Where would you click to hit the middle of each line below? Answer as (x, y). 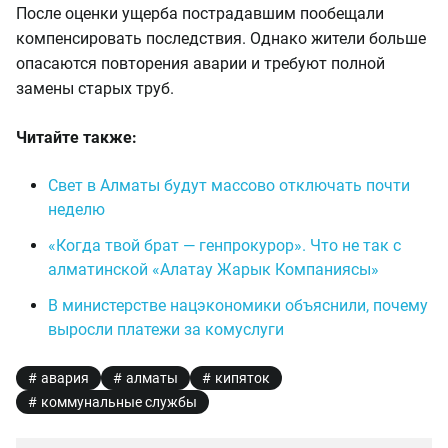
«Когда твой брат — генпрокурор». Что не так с (224, 245)
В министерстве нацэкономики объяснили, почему (238, 305)
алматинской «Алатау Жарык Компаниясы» (213, 269)
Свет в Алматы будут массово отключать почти (229, 185)
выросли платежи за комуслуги (166, 329)
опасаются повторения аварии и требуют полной (200, 63)
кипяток (242, 378)
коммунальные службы (119, 402)
